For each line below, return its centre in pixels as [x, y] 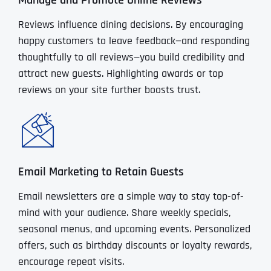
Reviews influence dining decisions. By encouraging [130, 25]
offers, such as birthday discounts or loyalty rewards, [135, 246]
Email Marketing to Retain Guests [101, 172]
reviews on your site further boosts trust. [109, 90]
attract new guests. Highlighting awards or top [120, 74]
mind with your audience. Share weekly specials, [124, 213]
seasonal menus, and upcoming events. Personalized [134, 229]
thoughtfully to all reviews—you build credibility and [131, 57]
